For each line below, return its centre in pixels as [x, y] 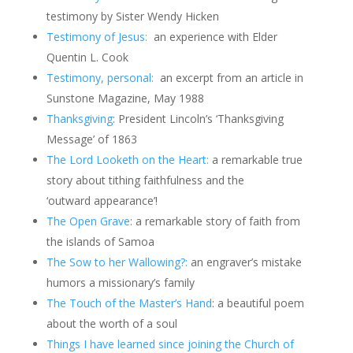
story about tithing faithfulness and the [145, 180]
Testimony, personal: [100, 78]
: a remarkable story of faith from [215, 221]
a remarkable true [255, 160]
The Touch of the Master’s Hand [129, 303]
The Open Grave [88, 221]
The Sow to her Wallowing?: [117, 262]
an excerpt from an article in [228, 78]
